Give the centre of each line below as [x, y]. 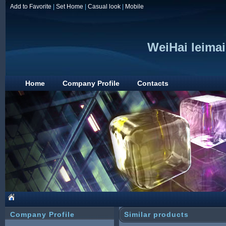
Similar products [156, 214]
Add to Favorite [31, 7]
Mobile [134, 7]
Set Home [70, 7]
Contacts [153, 83]
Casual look [104, 7]
